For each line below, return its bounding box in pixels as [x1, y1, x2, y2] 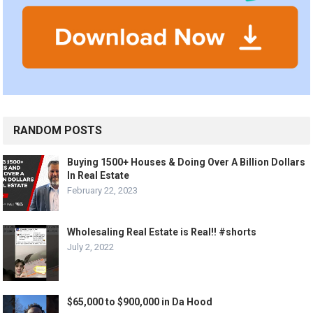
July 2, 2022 [67, 242, 115, 253]
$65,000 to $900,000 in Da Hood [67, 296, 213, 308]
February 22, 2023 [67, 185, 138, 196]
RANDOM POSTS [13, 124, 103, 138]
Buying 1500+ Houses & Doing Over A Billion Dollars [67, 156, 306, 168]
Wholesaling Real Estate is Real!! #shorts [67, 226, 257, 238]
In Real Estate [67, 170, 130, 182]
